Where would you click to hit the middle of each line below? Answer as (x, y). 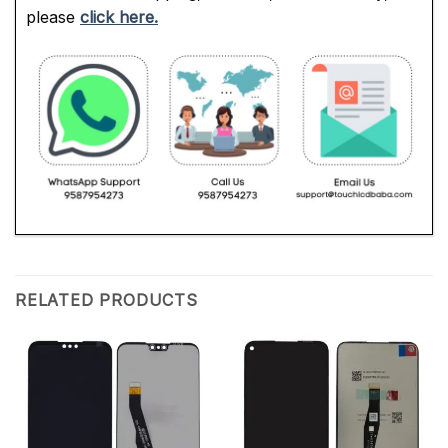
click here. (119, 17)
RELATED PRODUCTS (106, 300)
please (53, 17)
